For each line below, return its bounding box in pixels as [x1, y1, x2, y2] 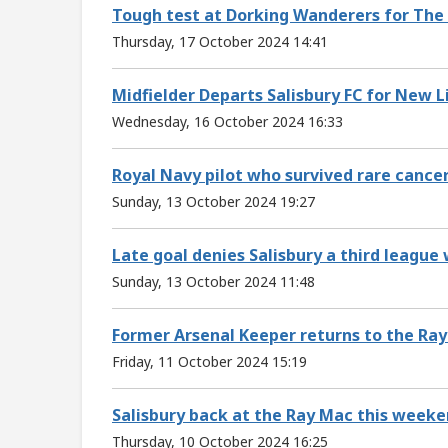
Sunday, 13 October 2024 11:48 [112, 271, 315, 291]
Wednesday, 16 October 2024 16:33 [112, 111, 343, 131]
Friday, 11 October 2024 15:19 [112, 351, 307, 371]
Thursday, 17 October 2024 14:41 [112, 31, 328, 51]
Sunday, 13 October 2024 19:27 [112, 191, 315, 211]
